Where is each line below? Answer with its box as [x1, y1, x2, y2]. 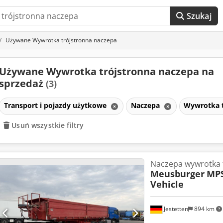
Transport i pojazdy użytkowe [3, 100, 109, 110]
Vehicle [150, 178, 184, 190]
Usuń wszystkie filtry [11, 120, 84, 130]
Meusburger [150, 167, 205, 180]
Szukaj [186, 10, 212, 21]
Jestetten [162, 205, 188, 214]
